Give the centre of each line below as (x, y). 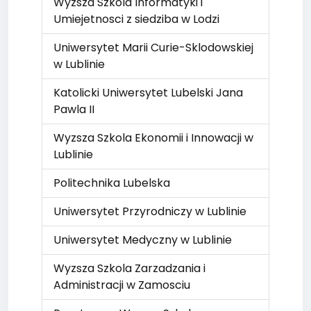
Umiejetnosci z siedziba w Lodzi (136, 19)
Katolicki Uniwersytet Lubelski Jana (148, 93)
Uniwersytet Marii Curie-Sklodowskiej (153, 48)
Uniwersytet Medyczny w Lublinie (143, 240)
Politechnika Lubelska (112, 183)
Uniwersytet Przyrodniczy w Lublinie (150, 211)
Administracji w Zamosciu (122, 285)
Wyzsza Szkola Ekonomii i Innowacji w (153, 138)
